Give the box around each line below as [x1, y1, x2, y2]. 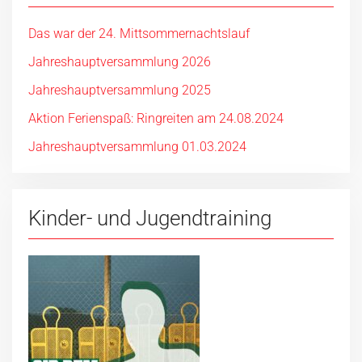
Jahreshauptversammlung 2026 [28, 54, 211, 70]
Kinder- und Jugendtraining [28, 206, 271, 231]
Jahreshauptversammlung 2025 [28, 82, 211, 99]
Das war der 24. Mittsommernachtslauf [28, 26, 250, 42]
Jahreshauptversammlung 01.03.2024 [28, 139, 246, 155]
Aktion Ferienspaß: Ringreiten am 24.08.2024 [28, 111, 284, 127]
